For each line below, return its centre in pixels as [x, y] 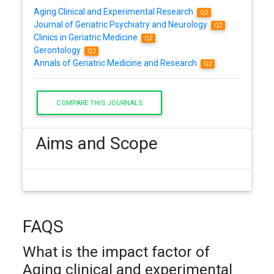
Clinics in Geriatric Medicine [86, 37]
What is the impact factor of [117, 252]
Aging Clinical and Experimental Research [114, 11]
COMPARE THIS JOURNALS [100, 102]
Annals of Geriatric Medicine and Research [116, 63]
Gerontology [58, 50]
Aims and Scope [97, 144]
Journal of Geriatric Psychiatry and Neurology [121, 24]
